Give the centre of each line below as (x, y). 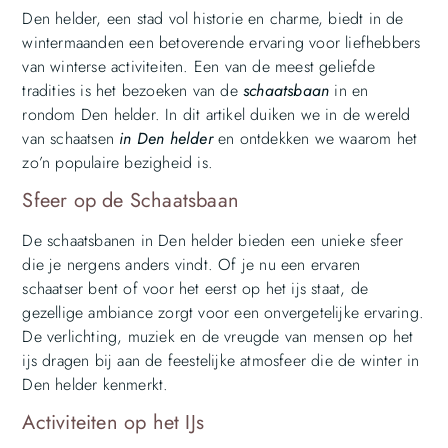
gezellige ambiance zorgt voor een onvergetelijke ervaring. (223, 312)
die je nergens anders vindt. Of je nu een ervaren (191, 264)
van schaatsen (71, 138)
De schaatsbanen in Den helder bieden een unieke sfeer (212, 240)
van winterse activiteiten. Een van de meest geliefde (198, 66)
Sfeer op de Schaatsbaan (130, 200)
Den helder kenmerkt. (95, 384)
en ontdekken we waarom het (315, 138)
